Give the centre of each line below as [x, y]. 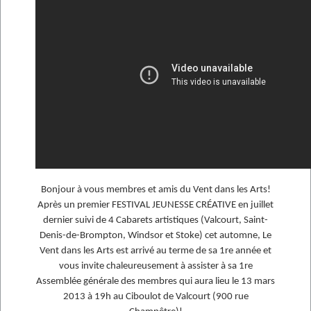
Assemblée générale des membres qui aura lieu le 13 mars [155, 282]
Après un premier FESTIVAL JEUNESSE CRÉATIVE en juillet [155, 205]
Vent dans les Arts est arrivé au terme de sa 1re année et [155, 251]
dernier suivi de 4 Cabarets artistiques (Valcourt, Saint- [155, 221]
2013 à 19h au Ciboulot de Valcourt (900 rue [155, 297]
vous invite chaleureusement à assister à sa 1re [155, 267]
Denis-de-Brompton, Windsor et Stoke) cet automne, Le [155, 236]
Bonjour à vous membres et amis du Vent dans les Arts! [155, 190]
